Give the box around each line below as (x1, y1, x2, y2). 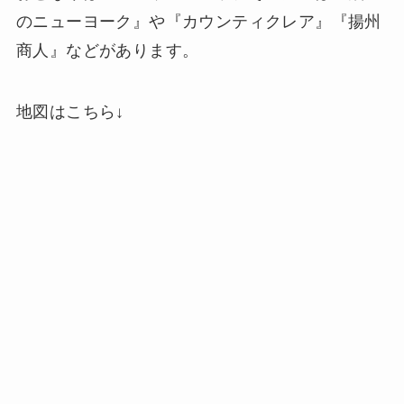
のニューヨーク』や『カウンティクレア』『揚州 (15, 12, 381, 31)
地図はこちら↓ (15, 102, 124, 121)
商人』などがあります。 (15, 41, 199, 60)
